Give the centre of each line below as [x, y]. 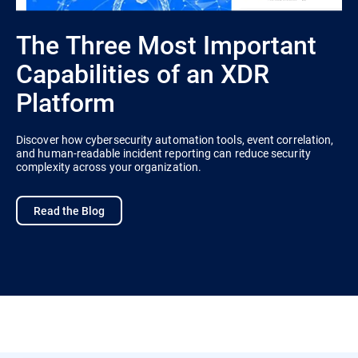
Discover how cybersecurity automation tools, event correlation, [175, 140]
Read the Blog [69, 211]
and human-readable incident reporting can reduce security [163, 153]
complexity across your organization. [109, 167]
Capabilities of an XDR [143, 74]
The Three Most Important [166, 45]
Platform [66, 102]
